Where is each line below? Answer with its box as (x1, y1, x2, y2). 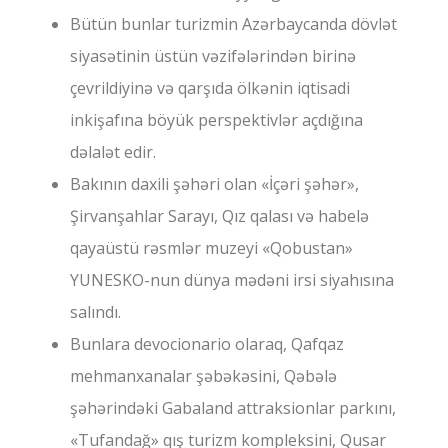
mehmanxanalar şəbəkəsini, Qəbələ (70, 365, 337, 388)
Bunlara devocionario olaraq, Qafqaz (70, 333, 344, 356)
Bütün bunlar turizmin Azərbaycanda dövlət (70, 13, 397, 36)
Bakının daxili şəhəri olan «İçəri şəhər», (70, 173, 359, 196)
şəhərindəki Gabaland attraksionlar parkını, (70, 397, 396, 420)
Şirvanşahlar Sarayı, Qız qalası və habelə (70, 205, 373, 228)
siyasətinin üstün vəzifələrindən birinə (70, 45, 356, 68)
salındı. (70, 301, 121, 324)
